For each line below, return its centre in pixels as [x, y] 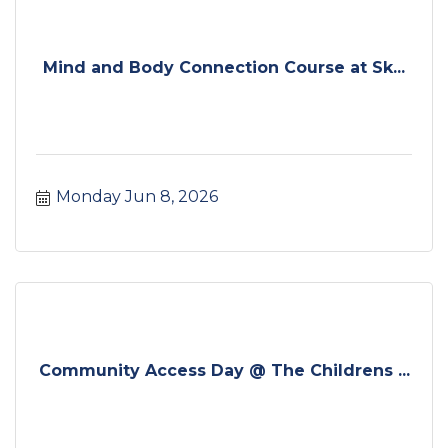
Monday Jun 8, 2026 [137, 197]
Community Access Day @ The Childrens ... [224, 370]
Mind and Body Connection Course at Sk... [224, 67]
